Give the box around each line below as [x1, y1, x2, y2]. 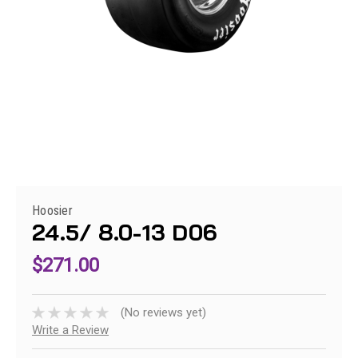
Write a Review [32, 323, 109, 338]
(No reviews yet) [120, 305, 206, 320]
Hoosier [32, 203, 73, 218]
